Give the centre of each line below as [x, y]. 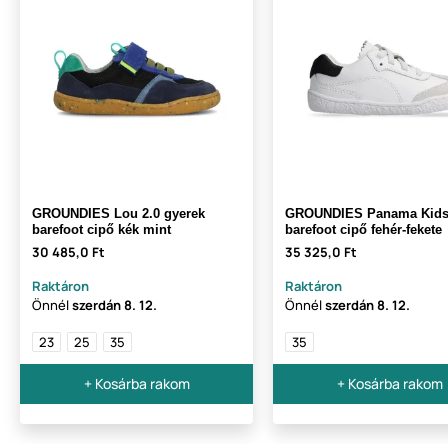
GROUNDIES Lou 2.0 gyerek [118, 214]
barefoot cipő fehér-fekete [363, 230]
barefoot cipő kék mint [101, 230]
